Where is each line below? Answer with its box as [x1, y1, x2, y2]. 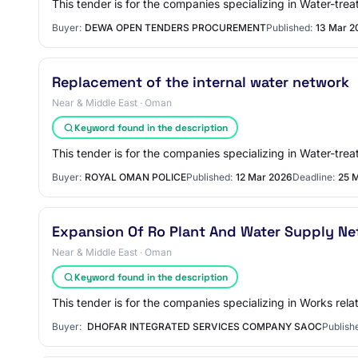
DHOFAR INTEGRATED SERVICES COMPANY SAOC [85, 320, 322, 332]
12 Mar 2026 [236, 171, 292, 183]
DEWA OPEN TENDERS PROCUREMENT [85, 22, 266, 34]
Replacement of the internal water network [52, 73, 349, 91]
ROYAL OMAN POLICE [85, 171, 186, 183]
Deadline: [292, 171, 335, 183]
